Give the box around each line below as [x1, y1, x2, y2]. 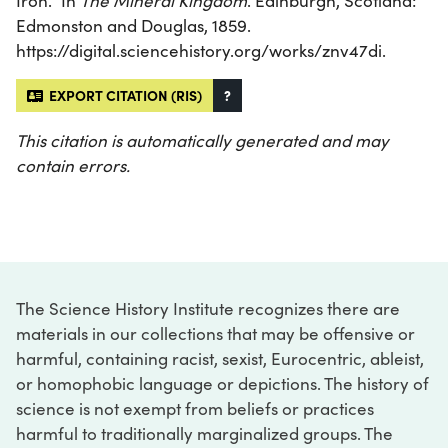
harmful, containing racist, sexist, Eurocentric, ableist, [16, 346, 424, 370]
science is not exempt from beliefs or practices [16, 396, 374, 420]
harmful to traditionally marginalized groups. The [16, 421, 393, 445]
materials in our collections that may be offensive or [16, 321, 415, 345]
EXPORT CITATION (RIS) [43, 84, 202, 105]
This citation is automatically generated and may [16, 128, 389, 152]
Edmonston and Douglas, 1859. [16, 13, 251, 37]
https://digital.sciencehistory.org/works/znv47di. [16, 38, 386, 62]
